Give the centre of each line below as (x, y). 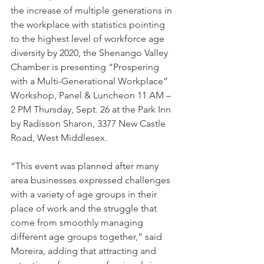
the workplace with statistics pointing (89, 24)
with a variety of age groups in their (85, 194)
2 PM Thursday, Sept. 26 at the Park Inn (92, 109)
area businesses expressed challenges (92, 180)
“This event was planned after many (86, 166)
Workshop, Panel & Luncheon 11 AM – (92, 95)
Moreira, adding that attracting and (85, 251)
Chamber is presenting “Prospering (86, 67)
